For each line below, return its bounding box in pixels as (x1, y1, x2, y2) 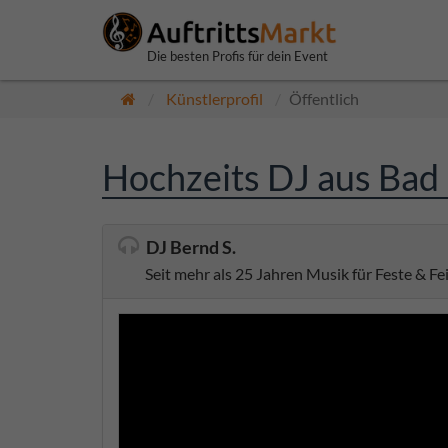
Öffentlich (289, 89, 359, 108)
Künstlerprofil (166, 89, 263, 108)
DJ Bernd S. (146, 237, 236, 258)
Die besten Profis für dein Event (147, 48, 328, 64)
